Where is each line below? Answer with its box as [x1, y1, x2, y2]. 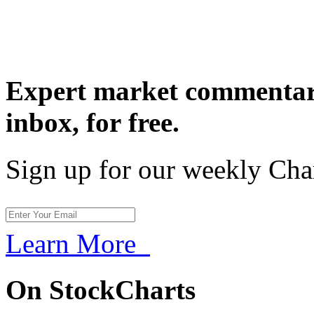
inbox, [6, 107, 86, 138]
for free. [86, 107, 179, 138]
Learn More [6, 228, 150, 259]
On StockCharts [6, 274, 196, 305]
